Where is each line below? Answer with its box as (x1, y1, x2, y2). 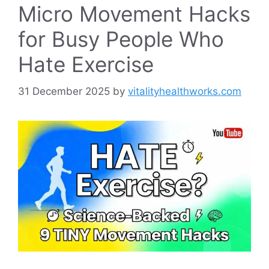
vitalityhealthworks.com (128, 85, 241, 97)
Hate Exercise (18, 52, 154, 77)
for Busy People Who (18, 26, 224, 52)
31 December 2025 (18, 85, 110, 97)
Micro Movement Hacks (18, 1, 250, 27)
